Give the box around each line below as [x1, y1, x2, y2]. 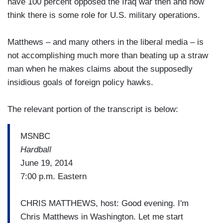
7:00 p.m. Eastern [20, 171, 87, 181]
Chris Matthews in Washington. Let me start [20, 212, 183, 222]
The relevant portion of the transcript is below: [7, 105, 178, 114]
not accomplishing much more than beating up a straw [7, 51, 208, 61]
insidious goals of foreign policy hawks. [7, 78, 153, 88]
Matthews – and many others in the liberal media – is [7, 37, 204, 47]
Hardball [20, 144, 51, 154]
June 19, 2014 [20, 158, 73, 168]
